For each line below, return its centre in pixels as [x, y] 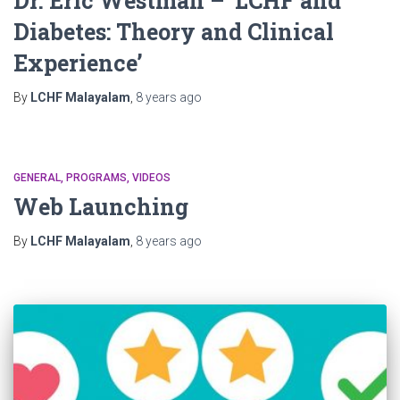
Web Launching [101, 207]
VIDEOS [151, 178]
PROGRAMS [96, 178]
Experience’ [78, 63]
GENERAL [37, 178]
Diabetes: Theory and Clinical [174, 32]
